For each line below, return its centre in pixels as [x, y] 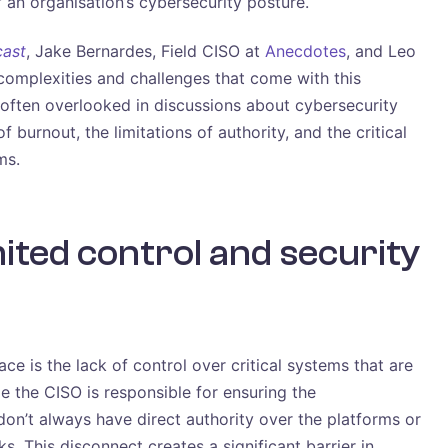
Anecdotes [305, 50]
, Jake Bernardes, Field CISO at [145, 50]
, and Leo [381, 50]
